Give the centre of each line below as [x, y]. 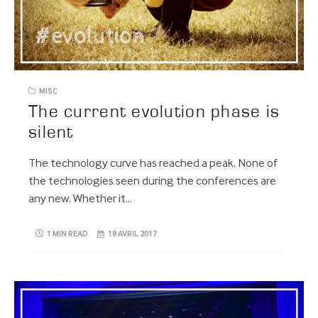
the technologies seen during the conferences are [152, 182]
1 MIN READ [67, 234]
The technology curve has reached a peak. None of [153, 164]
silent [51, 133]
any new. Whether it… [80, 199]
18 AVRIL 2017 [133, 234]
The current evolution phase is [154, 112]
